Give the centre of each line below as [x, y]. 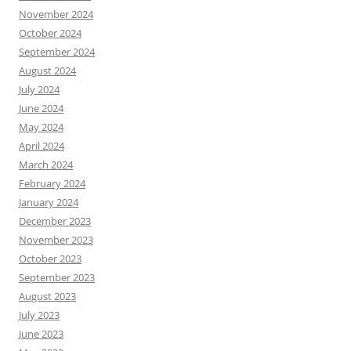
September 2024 [57, 52]
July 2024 [39, 90]
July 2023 [39, 315]
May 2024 [41, 127]
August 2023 [47, 297]
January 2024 [49, 203]
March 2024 [46, 165]
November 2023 [56, 240]
